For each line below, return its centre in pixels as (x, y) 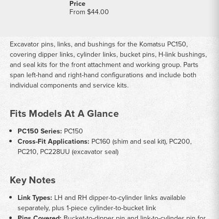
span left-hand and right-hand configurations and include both (103, 75)
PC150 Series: (40, 131)
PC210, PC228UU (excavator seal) (68, 152)
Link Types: (35, 197)
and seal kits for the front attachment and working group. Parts (104, 65)
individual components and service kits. (69, 86)
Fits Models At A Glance (64, 114)
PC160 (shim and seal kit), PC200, (141, 142)
